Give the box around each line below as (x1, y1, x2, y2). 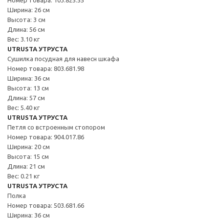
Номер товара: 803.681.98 (7, 65, 84, 72)
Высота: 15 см (7, 153, 49, 160)
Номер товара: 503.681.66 (7, 201, 84, 209)
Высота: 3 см (7, 16, 45, 23)
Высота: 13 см (7, 84, 49, 91)
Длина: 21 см (7, 162, 45, 170)
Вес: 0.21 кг (7, 172, 40, 179)
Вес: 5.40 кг (7, 104, 40, 111)
